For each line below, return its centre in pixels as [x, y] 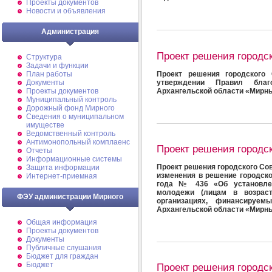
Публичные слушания [64, 248]
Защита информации [63, 168]
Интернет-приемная [62, 176]
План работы [49, 74]
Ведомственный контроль [71, 134]
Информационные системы [74, 159]
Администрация [70, 32]
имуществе [45, 125]
